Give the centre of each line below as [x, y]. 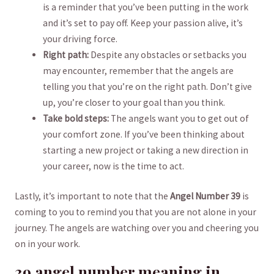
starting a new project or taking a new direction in [146, 150]
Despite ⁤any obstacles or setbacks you [168, 54]
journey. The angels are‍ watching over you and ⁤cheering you [136, 228]
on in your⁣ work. [47, 244]
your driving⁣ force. [80, 39]
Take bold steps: [76, 118]
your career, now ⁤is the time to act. [114, 166]
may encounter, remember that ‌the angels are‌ [139, 70]
